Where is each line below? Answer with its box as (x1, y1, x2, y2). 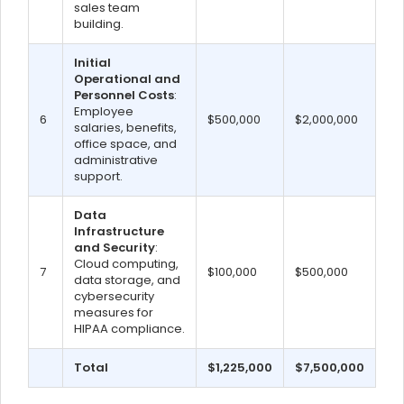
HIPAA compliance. (74, 320, 185, 337)
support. (74, 168, 123, 185)
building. (74, 15, 124, 32)
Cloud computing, (74, 255, 179, 272)
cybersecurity (74, 288, 154, 305)
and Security (74, 239, 155, 256)
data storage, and (74, 271, 180, 289)
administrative (74, 151, 158, 169)
